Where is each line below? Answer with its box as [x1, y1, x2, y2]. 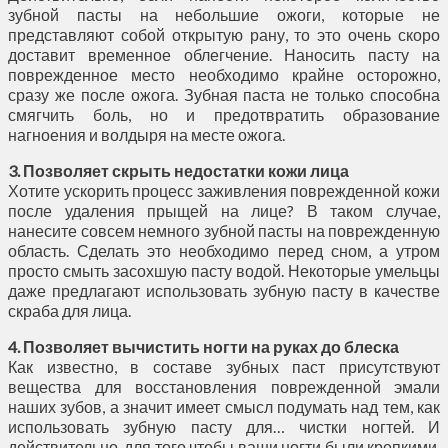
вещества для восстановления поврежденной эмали [8, 376, 440, 396]
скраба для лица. [8, 300, 131, 320]
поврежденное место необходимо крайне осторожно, [8, 64, 440, 84]
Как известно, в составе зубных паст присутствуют [8, 356, 440, 376]
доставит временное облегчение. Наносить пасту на [8, 44, 440, 64]
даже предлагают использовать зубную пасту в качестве [8, 280, 440, 300]
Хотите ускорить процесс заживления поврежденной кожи [8, 180, 440, 200]
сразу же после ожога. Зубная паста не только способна [8, 84, 440, 104]
